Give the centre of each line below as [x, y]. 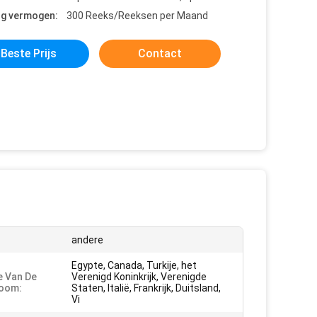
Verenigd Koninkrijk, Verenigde [139, 277]
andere [87, 240]
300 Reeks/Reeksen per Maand [137, 16]
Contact [160, 53]
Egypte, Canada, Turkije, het [134, 265]
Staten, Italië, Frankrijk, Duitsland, [146, 288]
